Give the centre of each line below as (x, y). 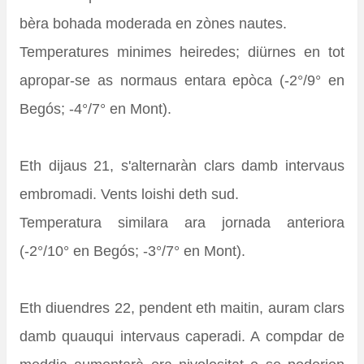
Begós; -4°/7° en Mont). (95, 109)
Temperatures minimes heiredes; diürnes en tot (182, 52)
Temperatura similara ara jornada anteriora (182, 223)
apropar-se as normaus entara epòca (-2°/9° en (182, 81)
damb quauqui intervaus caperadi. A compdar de (182, 337)
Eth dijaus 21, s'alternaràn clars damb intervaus (182, 166)
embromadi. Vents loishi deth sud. (129, 195)
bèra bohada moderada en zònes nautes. (153, 24)
